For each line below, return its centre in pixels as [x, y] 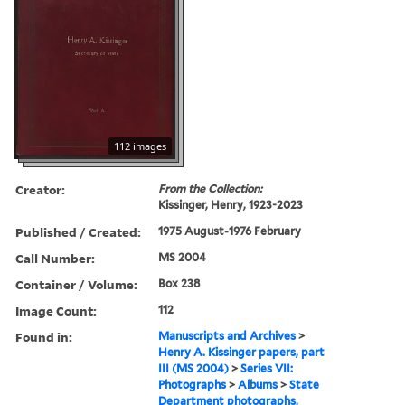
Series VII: [267, 368]
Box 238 [179, 283]
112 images [140, 146]
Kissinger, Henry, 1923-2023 [231, 204]
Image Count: [56, 310]
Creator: [40, 189]
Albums [258, 384]
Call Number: [55, 258]
